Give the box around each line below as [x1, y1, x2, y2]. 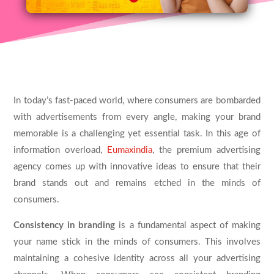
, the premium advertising [152, 145, 261, 155]
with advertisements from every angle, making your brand [13, 112, 261, 122]
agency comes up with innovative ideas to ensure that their [13, 161, 261, 171]
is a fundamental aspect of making [115, 220, 261, 230]
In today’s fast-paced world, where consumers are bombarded [13, 95, 261, 105]
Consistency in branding [13, 220, 116, 230]
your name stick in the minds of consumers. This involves [13, 237, 261, 246]
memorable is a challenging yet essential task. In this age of [13, 128, 261, 138]
